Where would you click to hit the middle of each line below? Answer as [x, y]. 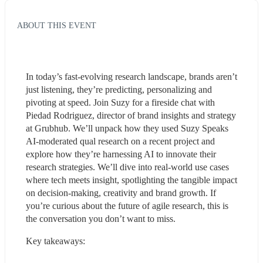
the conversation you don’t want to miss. [101, 218]
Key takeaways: [55, 241]
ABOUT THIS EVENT [57, 25]
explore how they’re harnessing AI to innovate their [121, 154]
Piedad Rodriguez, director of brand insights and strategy [131, 115]
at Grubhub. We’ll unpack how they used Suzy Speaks [127, 128]
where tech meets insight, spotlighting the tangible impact [131, 180]
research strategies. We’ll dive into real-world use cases [127, 167]
